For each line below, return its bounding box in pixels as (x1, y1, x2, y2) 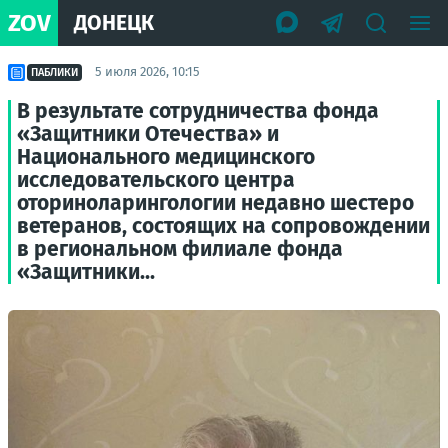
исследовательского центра (17, 167, 295, 193)
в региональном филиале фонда (17, 236, 343, 262)
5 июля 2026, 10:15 (95, 64, 200, 79)
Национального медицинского (17, 144, 315, 170)
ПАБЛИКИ (31, 65, 78, 79)
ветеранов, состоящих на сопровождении (17, 213, 430, 239)
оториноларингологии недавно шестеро (17, 190, 414, 216)
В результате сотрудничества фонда (17, 98, 379, 124)
